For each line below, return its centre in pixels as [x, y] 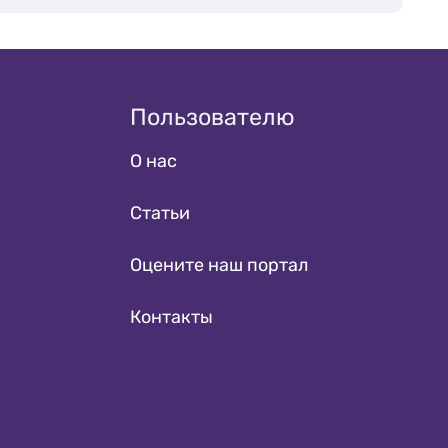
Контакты [171, 317]
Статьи [160, 213]
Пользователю [212, 117]
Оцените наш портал [219, 265]
